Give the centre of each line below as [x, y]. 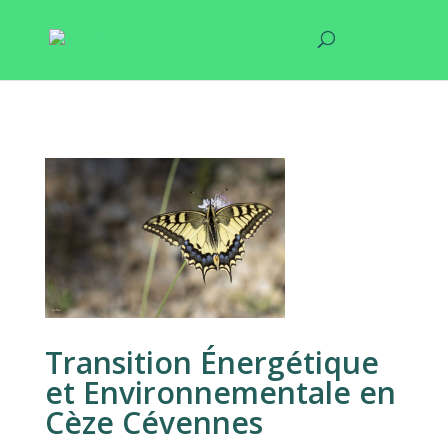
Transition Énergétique [211, 363]
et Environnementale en [220, 393]
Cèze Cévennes [153, 423]
